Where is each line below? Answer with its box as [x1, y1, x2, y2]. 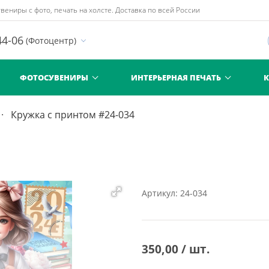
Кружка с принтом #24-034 [11, 108, 134, 121]
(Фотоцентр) [26, 34, 76, 46]
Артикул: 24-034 [142, 187, 207, 199]
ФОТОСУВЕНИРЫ [20, 71, 88, 83]
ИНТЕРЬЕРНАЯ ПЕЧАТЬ [131, 71, 221, 83]
